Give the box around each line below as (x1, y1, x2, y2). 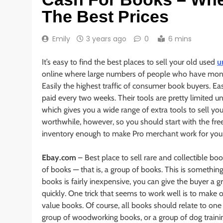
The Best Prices (42, 6, 169, 26)
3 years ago (86, 33, 126, 44)
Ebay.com (42, 152, 76, 162)
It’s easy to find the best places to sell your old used (42, 57, 217, 67)
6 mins (168, 33, 192, 44)
